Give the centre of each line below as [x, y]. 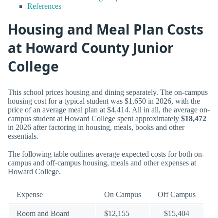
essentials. [23, 136]
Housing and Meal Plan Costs [106, 29]
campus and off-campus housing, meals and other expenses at [102, 163]
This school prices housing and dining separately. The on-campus [108, 92]
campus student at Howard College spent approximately [94, 118]
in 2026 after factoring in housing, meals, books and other [96, 127]
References [44, 6]
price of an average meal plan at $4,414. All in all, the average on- [109, 109]
